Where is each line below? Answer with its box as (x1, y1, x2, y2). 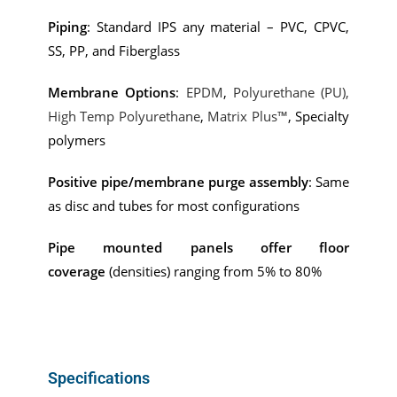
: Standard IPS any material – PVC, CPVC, (87, 17, 349, 35)
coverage (48, 261, 105, 280)
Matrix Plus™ (207, 106, 288, 125)
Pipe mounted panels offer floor (48, 237, 349, 256)
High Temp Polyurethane (48, 106, 200, 125)
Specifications (48, 368, 150, 387)
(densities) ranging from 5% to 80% (105, 261, 322, 280)
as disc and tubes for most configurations (48, 196, 300, 214)
